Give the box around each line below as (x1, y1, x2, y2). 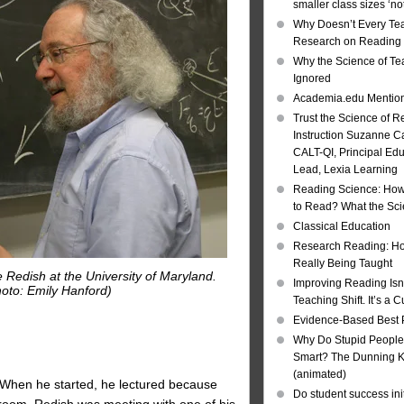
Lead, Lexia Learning (293, 163, 398, 177)
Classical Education (293, 220, 390, 234)
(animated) (293, 368, 346, 381)
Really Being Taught (293, 257, 392, 271)
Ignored (293, 72, 331, 86)
